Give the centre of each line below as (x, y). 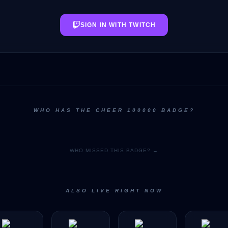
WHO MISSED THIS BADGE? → (114, 150)
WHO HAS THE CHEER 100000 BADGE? (114, 110)
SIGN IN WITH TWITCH (118, 25)
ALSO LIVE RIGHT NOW (114, 191)
